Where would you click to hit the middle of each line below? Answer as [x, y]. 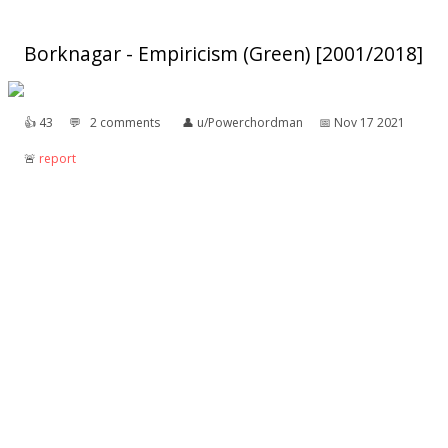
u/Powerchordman [250, 123]
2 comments [125, 123]
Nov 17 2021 [369, 123]
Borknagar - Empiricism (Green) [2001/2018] [223, 54]
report [57, 159]
